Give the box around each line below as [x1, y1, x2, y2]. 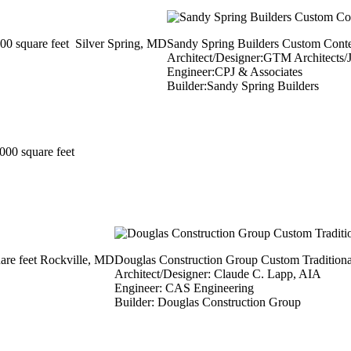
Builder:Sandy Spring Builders [167, 79, 319, 93]
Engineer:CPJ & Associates [167, 65, 302, 79]
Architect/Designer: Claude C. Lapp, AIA [114, 267, 321, 281]
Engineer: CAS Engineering [114, 281, 254, 295]
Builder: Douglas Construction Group [114, 295, 301, 309]
